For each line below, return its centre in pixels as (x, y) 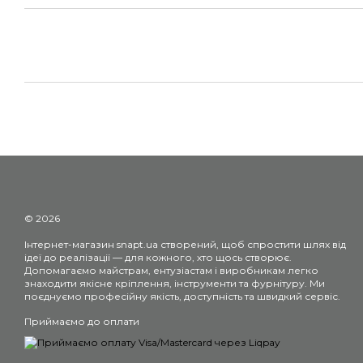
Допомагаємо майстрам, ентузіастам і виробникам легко (171, 270)
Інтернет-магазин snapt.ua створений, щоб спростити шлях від (185, 244)
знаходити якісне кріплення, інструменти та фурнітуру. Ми (175, 283)
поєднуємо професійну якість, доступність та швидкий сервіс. (182, 296)
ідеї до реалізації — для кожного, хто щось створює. (158, 257)
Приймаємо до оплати (82, 321)
